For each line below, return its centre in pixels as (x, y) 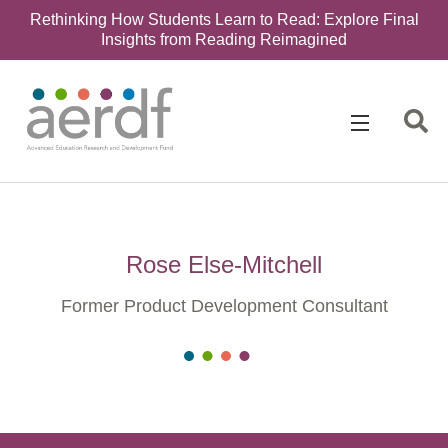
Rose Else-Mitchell (224, 265)
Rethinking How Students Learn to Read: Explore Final (224, 19)
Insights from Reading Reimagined (224, 39)
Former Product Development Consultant (224, 305)
